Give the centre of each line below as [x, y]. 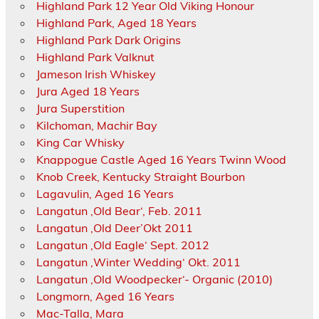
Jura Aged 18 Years [88, 91]
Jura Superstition [80, 109]
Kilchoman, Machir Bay [96, 126]
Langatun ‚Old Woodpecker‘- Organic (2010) [154, 279]
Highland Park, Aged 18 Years [116, 23]
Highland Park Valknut [95, 57]
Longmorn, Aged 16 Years [105, 297]
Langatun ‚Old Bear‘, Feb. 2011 [119, 211]
